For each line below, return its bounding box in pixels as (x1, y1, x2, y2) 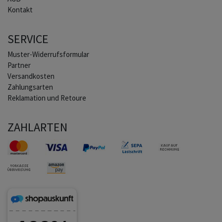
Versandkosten (7, 71, 55, 81)
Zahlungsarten (7, 82, 53, 92)
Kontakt (7, 4, 33, 14)
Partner (7, 60, 31, 70)
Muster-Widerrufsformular (7, 49, 89, 59)
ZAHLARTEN (7, 119, 67, 135)
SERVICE (7, 31, 49, 47)
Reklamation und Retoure (7, 93, 86, 103)
